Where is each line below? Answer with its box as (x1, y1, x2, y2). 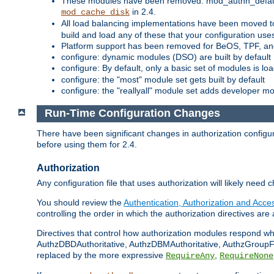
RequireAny (166, 251, 215, 261)
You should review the (37, 198, 124, 208)
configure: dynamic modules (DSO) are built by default (61, 51, 271, 62)
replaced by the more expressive (37, 250, 166, 261)
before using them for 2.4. (37, 139, 137, 150)
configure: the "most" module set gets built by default (61, 74, 265, 84)
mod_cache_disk (61, 7, 130, 17)
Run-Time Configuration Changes (44, 107, 220, 120)
